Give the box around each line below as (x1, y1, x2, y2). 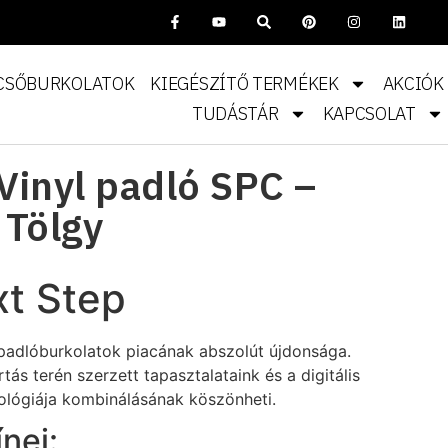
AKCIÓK (382, 72, 444, 95)
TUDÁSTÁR (191, 102, 279, 125)
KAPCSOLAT (322, 102, 416, 125)
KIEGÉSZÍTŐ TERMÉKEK (150, 72, 339, 95)
